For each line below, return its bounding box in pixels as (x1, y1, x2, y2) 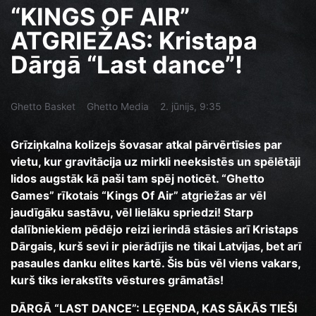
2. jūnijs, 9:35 (160, 101, 221, 113)
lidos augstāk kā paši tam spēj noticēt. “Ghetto (11, 171, 265, 186)
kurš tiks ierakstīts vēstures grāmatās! (11, 273, 224, 288)
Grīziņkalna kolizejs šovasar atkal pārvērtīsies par (11, 138, 282, 152)
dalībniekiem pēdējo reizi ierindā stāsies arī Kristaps (11, 222, 298, 237)
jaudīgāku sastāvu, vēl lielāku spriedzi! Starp (11, 205, 253, 220)
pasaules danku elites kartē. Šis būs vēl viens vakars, (11, 256, 300, 271)
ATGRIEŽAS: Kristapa (11, 26, 257, 56)
